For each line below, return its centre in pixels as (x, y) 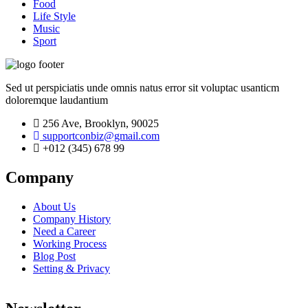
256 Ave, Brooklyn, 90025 (99, 123)
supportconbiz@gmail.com (100, 135)
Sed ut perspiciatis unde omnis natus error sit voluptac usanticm (142, 87)
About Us (54, 206)
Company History (72, 219)
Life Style (54, 16)
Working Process (70, 243)
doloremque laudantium (57, 100)
